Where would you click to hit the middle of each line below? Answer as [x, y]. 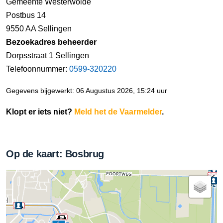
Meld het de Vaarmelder [118, 112]
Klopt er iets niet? [40, 112]
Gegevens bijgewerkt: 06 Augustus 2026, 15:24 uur [87, 91]
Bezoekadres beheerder [51, 42]
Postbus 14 [26, 15]
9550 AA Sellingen [39, 29]
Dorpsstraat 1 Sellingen [48, 56]
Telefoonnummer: [38, 69]
